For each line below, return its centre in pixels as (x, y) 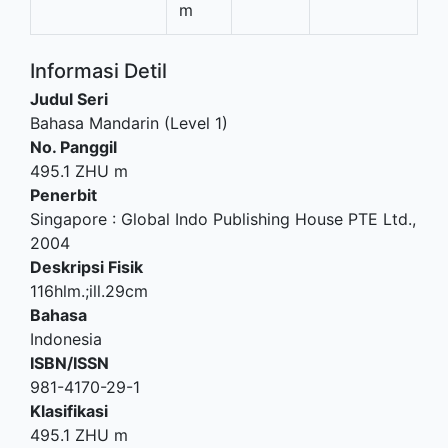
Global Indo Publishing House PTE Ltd (264, 219)
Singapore (68, 219)
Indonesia (66, 339)
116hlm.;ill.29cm (89, 291)
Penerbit (63, 195)
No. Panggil (73, 147)
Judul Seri (69, 99)
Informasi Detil (98, 71)
